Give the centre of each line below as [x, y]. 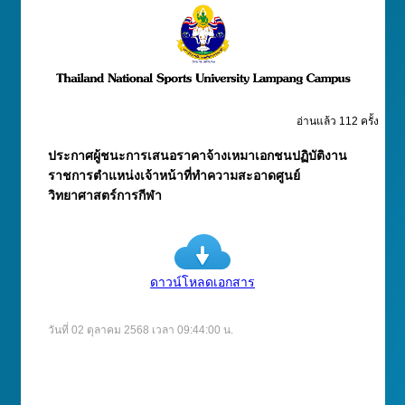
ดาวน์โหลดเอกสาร [202, 282]
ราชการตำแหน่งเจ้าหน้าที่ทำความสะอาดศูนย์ [174, 175]
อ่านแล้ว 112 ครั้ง [338, 121]
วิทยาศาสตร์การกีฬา [105, 195]
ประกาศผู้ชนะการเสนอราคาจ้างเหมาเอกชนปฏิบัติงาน [198, 155]
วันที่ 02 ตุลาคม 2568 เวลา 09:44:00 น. [141, 330]
